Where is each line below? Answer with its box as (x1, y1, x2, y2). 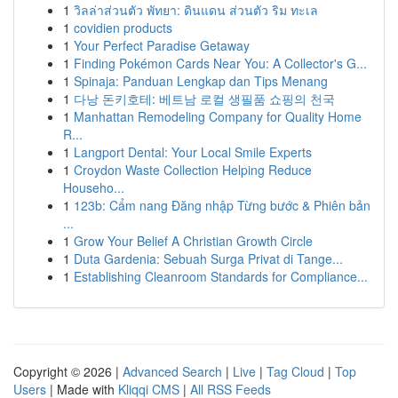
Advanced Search (123, 362, 222, 380)
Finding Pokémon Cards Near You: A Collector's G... (74, 54, 367, 72)
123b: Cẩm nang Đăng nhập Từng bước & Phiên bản (74, 196, 370, 214)
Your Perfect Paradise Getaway (74, 36, 250, 54)
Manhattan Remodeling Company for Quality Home (74, 107, 362, 125)
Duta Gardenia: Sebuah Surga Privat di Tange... (74, 250, 343, 267)
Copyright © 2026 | (13, 362, 123, 380)
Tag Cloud (267, 362, 324, 380)
